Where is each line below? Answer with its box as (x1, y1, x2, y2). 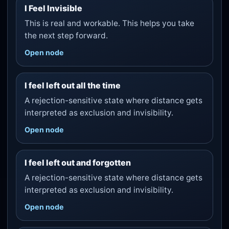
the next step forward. (24, 31, 108, 41)
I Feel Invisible (24, 3, 82, 14)
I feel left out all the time (24, 80, 121, 91)
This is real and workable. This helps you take (24, 18, 194, 29)
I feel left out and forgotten (24, 157, 131, 168)
